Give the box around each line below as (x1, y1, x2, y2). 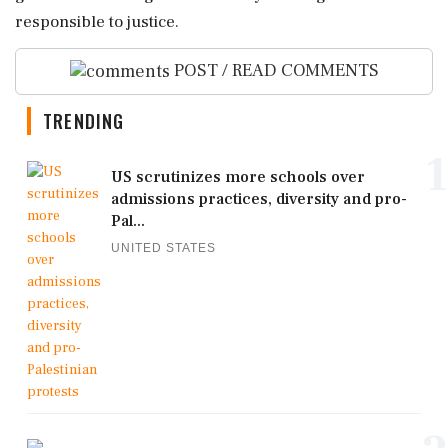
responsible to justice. (15, 11, 179, 33)
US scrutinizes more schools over (111, 166, 365, 187)
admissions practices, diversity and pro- (111, 188, 407, 209)
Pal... (111, 210, 145, 231)
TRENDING (43, 107, 125, 134)
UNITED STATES (111, 240, 216, 255)
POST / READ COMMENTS (169, 59, 379, 82)
